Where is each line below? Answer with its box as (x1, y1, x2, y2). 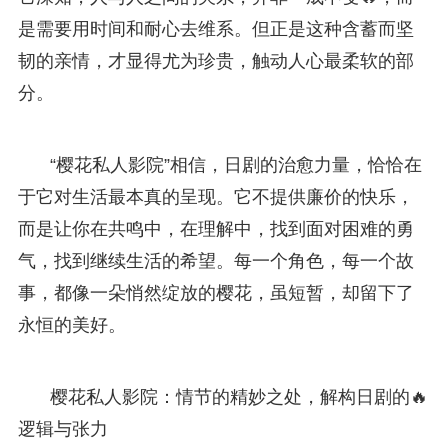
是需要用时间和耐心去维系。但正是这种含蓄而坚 (17, 18, 414, 39)
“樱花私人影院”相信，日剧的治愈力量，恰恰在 (49, 154, 422, 175)
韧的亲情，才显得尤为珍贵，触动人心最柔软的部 (17, 50, 414, 71)
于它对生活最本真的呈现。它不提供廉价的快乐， (17, 186, 414, 207)
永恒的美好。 (17, 314, 126, 335)
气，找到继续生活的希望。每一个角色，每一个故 (17, 250, 414, 271)
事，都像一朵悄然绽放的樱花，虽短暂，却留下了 (17, 282, 414, 303)
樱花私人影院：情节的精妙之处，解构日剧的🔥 (49, 386, 428, 407)
